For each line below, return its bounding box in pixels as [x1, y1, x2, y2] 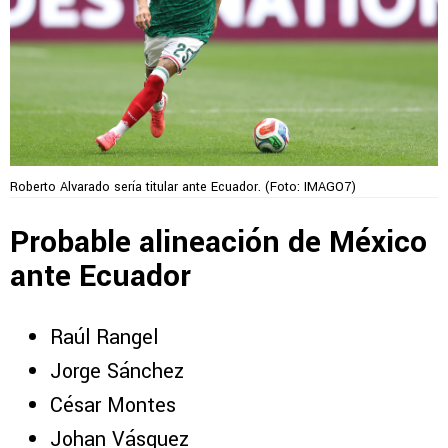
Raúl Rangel [50, 323, 158, 353]
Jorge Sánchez [50, 357, 184, 387]
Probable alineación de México [10, 220, 427, 264]
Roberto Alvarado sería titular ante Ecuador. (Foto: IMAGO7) [10, 178, 356, 197]
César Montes [50, 391, 176, 421]
